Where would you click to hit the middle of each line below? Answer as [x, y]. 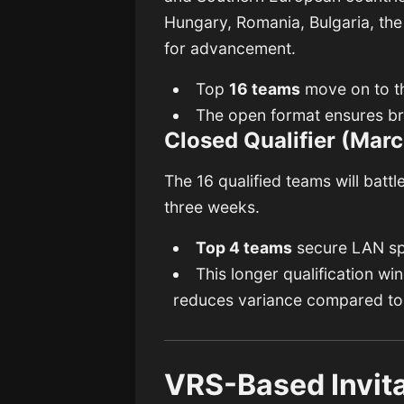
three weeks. [212, 207]
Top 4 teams [244, 248]
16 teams [265, 89]
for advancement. [230, 49]
